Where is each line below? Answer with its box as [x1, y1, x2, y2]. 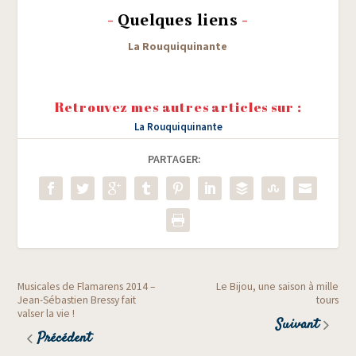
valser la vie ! [17, 306, 75, 320]
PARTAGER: [147, 152, 201, 167]
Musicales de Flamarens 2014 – [17, 279, 156, 293]
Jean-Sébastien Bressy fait [17, 292, 137, 307]
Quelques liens [118, 9, 238, 31]
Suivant [275, 314, 319, 335]
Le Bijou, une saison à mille [215, 279, 339, 293]
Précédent [37, 327, 92, 349]
